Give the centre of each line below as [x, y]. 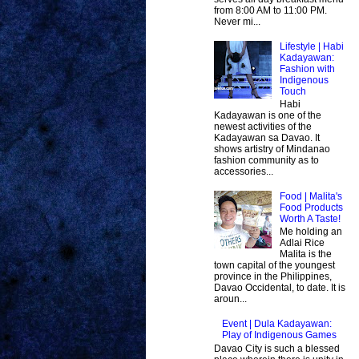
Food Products [311, 208]
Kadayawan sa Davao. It [267, 138]
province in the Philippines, [273, 277]
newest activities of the [263, 127]
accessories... [244, 172]
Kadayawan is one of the [268, 116]
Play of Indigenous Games [279, 335]
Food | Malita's [311, 197]
